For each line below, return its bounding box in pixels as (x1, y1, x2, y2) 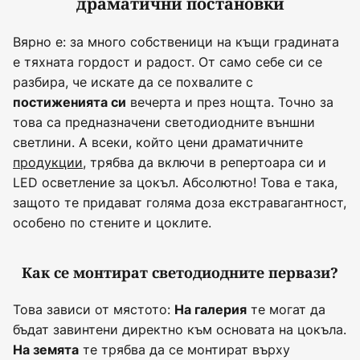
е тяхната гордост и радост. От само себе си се (13, 52, 322, 71)
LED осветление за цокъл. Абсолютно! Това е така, (13, 173, 337, 191)
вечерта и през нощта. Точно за (126, 92, 333, 111)
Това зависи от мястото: (13, 300, 174, 318)
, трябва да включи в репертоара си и (83, 153, 326, 171)
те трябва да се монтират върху (79, 340, 290, 358)
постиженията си (13, 93, 126, 110)
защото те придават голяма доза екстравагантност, (13, 193, 346, 211)
